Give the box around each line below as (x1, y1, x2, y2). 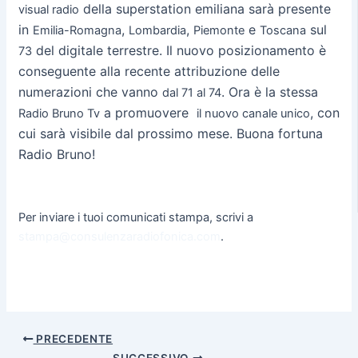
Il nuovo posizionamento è (165, 42, 326, 59)
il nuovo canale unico (196, 106, 310, 121)
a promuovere (99, 105, 197, 121)
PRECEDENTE (33, 332, 113, 345)
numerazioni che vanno (18, 84, 162, 101)
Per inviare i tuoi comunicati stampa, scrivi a (18, 209, 253, 225)
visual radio (18, 2, 79, 18)
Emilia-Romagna (32, 23, 121, 38)
